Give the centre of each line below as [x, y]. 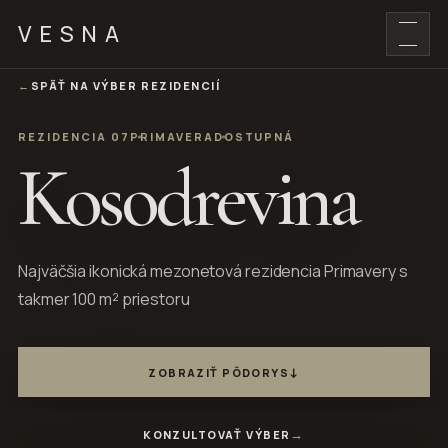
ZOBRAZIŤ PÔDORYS [219, 372]
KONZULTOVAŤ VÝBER [217, 434]
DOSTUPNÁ [254, 136]
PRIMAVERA [171, 136]
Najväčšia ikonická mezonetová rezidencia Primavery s [213, 271]
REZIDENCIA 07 [74, 136]
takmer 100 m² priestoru [104, 299]
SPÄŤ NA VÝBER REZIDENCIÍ [125, 85]
